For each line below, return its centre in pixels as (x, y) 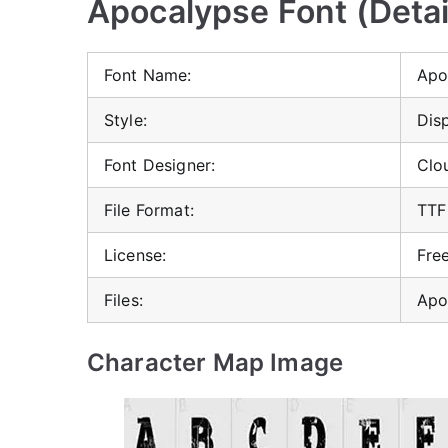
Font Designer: (160, 165)
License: (135, 255)
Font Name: (148, 75)
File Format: (149, 210)
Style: (125, 120)
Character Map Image (215, 362)
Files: (123, 300)
